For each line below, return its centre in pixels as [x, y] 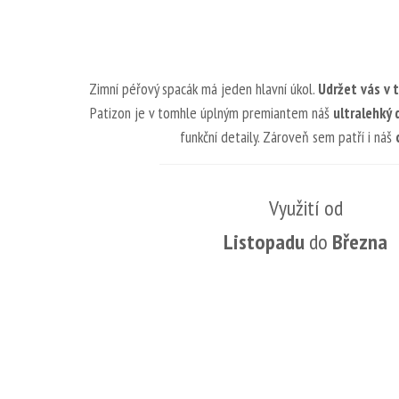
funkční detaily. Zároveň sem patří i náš [287, 137]
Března [360, 242]
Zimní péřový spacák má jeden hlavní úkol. [204, 89]
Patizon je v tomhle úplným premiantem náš [212, 113]
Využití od [305, 208]
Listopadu [264, 242]
